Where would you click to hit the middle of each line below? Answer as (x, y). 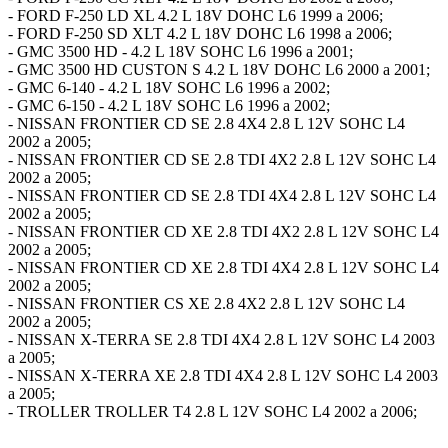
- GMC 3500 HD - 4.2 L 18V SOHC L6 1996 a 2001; (180, 51)
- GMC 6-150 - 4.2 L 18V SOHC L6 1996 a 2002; (169, 105)
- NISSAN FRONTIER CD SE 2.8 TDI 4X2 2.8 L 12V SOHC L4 (222, 159)
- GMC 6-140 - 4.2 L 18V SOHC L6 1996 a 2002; (169, 87)
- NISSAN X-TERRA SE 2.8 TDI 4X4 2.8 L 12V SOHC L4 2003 (221, 339)
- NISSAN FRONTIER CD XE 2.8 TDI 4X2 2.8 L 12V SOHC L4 (223, 231)
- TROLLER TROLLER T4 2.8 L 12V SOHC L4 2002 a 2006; (212, 411)
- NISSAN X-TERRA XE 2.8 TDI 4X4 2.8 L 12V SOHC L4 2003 (223, 375)
